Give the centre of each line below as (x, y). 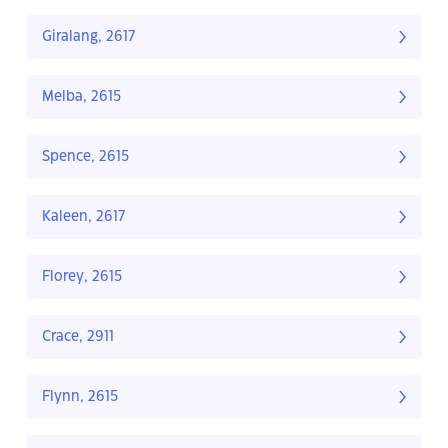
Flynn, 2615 (80, 397)
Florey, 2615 (82, 277)
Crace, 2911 (78, 337)
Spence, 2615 (85, 157)
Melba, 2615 (81, 97)
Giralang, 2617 (88, 37)
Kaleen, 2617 (83, 217)
